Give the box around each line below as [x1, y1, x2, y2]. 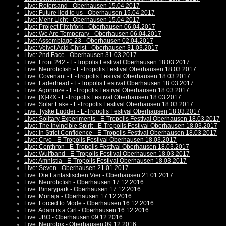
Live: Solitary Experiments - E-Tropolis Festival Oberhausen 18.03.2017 [24, 115, 220, 123]
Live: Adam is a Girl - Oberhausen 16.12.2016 [24, 207, 149, 214]
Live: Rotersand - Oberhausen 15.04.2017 [24, 2, 140, 10]
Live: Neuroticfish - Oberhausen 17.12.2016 [24, 179, 144, 186]
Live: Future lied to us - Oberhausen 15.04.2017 [24, 9, 155, 17]
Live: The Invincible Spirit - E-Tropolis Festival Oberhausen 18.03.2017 [24, 122, 217, 130]
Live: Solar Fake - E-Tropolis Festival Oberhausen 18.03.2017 [24, 101, 193, 108]
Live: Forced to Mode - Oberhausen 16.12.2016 [24, 200, 154, 207]
